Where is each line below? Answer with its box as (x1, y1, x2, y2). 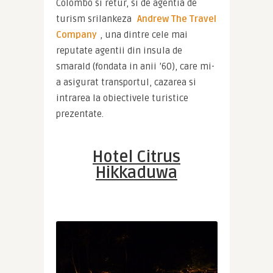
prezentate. (55, 108, 104, 120)
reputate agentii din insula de (55, 45, 182, 57)
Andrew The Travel (136, 13, 216, 25)
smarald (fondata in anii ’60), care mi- (55, 61, 214, 73)
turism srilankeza (55, 13, 134, 25)
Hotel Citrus (93, 147, 180, 168)
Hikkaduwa (96, 163, 177, 183)
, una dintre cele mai (99, 29, 188, 41)
